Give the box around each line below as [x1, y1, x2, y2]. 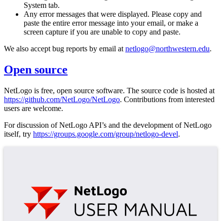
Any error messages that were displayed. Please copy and [24, 10, 202, 19]
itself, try [4, 130, 33, 139]
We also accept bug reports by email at [4, 44, 125, 53]
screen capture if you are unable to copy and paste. [24, 28, 181, 37]
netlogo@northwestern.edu [125, 44, 210, 53]
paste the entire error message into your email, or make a [24, 19, 198, 28]
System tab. [24, 1, 60, 10]
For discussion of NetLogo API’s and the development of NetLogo [4, 121, 212, 130]
